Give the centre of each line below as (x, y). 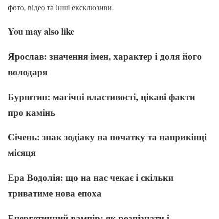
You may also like (41, 31)
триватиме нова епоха (55, 193)
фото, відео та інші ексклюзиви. (61, 7)
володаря (28, 71)
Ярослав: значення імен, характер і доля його (105, 56)
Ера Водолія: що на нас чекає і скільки (91, 177)
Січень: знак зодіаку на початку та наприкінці (107, 137)
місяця (22, 153)
